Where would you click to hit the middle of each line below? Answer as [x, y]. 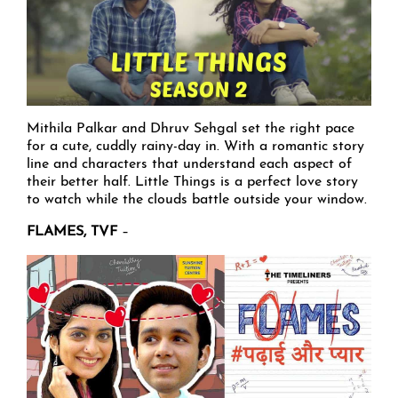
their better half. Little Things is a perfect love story [192, 183]
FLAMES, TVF [72, 232]
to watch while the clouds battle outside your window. [197, 200]
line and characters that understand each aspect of [189, 165]
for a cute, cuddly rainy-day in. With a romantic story [195, 147]
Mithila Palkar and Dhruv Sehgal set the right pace [191, 129]
